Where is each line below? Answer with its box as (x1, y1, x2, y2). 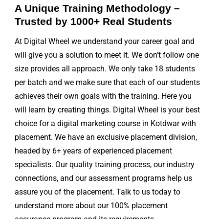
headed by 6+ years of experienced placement (15, 146, 172, 156)
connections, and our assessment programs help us (15, 174, 192, 183)
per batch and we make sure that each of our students (15, 78, 200, 88)
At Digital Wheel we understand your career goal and (15, 37, 195, 46)
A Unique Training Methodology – (15, 2, 180, 14)
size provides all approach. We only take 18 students (15, 64, 195, 74)
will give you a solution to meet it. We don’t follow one (15, 50, 199, 60)
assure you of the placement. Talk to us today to (15, 187, 180, 197)
